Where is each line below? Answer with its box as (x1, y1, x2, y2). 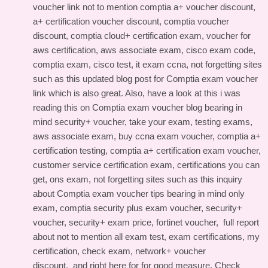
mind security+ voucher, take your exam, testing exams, (33, 117, 252, 127)
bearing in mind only (165, 188, 245, 199)
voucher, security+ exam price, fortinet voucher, (33, 217, 223, 227)
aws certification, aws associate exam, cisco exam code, (33, 45, 255, 55)
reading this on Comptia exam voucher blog (33, 102, 202, 112)
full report (223, 217, 259, 227)
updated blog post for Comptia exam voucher (83, 74, 258, 84)
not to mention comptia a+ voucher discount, (80, 2, 255, 12)
